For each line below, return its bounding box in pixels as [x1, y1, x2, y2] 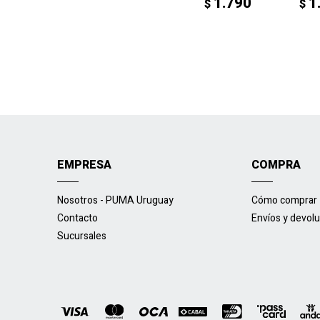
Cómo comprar [251, 193, 318, 209]
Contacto [57, 211, 98, 226]
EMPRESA [57, 156, 111, 174]
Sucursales [57, 229, 106, 244]
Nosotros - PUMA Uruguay [57, 193, 174, 209]
